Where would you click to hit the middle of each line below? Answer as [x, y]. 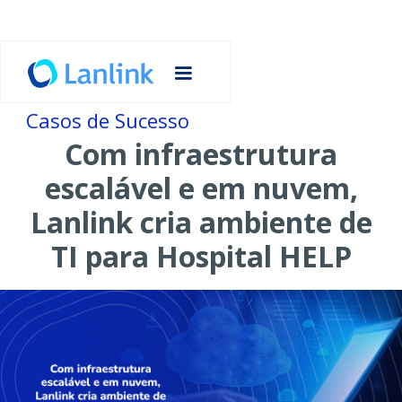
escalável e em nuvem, [201, 188]
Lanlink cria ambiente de [201, 222]
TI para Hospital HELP [201, 256]
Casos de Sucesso [108, 120]
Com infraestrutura [201, 154]
